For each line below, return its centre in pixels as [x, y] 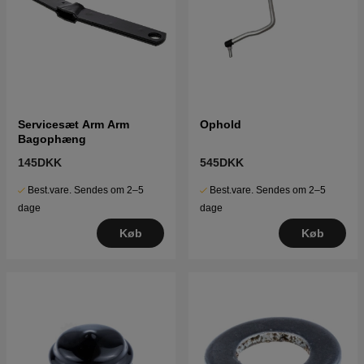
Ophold [221, 125]
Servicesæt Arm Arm [74, 125]
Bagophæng [52, 139]
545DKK [222, 163]
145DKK [40, 163]
